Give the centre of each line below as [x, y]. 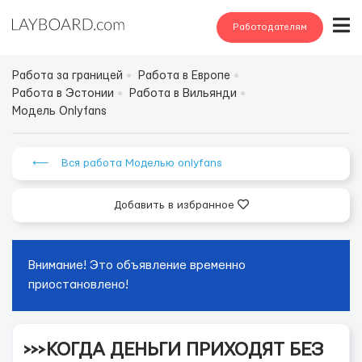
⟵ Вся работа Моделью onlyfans [127, 163]
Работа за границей [67, 76]
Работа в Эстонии [63, 94]
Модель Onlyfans [59, 112]
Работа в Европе [184, 76]
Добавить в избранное [175, 205]
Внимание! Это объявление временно [137, 265]
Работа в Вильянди [183, 94]
